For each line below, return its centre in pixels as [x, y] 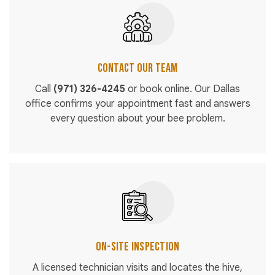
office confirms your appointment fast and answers [137, 104]
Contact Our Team [137, 68]
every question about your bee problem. [137, 119]
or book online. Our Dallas [183, 89]
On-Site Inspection [137, 247]
